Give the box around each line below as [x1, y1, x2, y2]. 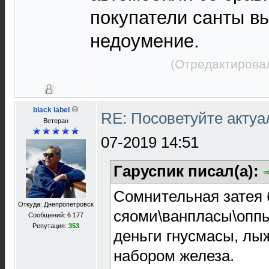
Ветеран [43, 117, 68, 124]
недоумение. [90, 31, 199, 52]
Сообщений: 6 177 [28, 211, 83, 219]
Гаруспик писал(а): [113, 162, 263, 180]
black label [33, 106, 70, 114]
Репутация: [32, 222, 68, 229]
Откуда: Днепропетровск [18, 201, 94, 208]
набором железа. [113, 246, 234, 265]
